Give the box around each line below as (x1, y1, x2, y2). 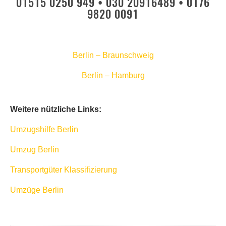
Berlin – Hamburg (81, 71, 145, 80)
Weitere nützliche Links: (10, 105, 101, 114)
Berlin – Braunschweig (72, 51, 154, 60)
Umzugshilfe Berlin (10, 125, 78, 134)
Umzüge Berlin (10, 186, 64, 195)
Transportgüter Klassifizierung (10, 165, 117, 175)
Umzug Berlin (10, 145, 59, 154)
